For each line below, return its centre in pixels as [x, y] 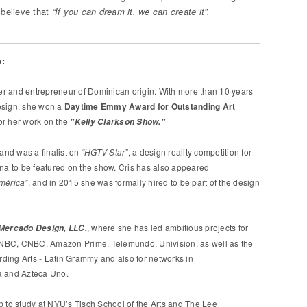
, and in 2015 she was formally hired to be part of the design [144, 182]
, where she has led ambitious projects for [168, 227]
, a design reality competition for [190, 152]
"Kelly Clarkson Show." [118, 122]
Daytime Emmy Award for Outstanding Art [150, 106]
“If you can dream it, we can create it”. [130, 11]
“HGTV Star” [105, 152]
